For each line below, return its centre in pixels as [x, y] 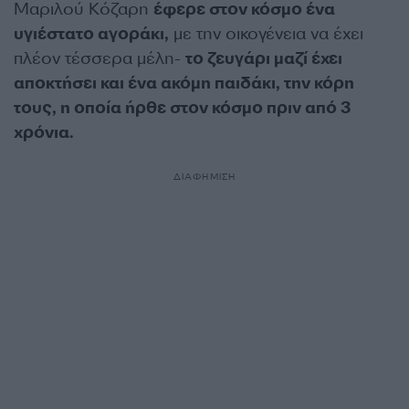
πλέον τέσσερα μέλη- [100, 58]
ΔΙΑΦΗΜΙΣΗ [204, 177]
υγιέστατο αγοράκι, [91, 34]
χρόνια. [45, 132]
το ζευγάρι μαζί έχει [264, 58]
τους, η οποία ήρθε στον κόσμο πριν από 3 [183, 108]
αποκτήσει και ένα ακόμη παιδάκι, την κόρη [184, 83]
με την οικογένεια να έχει [266, 34]
